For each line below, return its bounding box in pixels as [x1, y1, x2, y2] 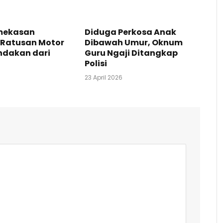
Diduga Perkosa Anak [85, 26, 176, 38]
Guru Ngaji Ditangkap [85, 47, 178, 59]
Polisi [85, 58, 107, 70]
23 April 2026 [85, 73, 122, 82]
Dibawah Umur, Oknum [85, 37, 183, 49]
